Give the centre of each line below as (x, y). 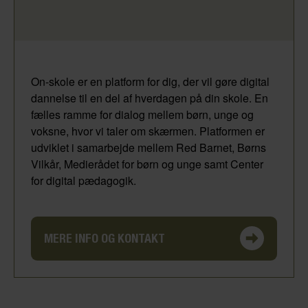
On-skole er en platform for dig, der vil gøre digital (150, 81)
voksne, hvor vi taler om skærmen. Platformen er (148, 131)
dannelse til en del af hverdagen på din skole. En (150, 98)
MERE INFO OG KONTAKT (104, 238)
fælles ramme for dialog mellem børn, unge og (142, 114)
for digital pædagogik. (84, 180)
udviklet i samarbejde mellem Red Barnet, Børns (148, 147)
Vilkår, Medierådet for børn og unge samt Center (147, 164)
